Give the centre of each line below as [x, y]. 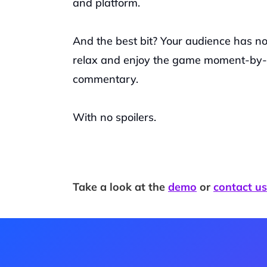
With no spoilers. [116, 117]
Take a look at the [120, 187]
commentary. [105, 79]
